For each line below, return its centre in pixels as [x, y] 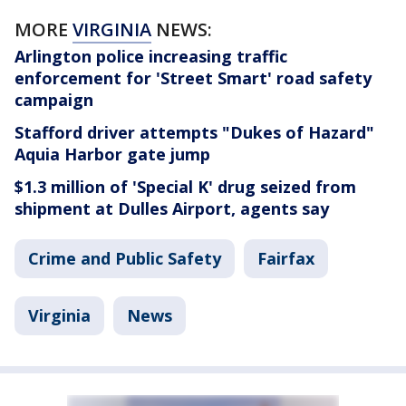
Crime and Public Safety [125, 258]
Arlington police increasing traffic [151, 56]
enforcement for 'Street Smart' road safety [193, 78]
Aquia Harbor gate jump [112, 154]
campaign [54, 100]
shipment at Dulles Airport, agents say [172, 208]
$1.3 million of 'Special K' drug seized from [185, 187]
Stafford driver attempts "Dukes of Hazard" [194, 132]
